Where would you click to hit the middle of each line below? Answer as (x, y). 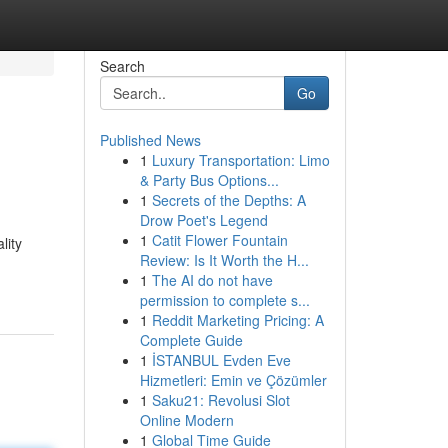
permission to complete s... (224, 300)
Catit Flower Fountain (219, 240)
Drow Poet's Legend (203, 220)
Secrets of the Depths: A (228, 200)
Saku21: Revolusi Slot (220, 400)
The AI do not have (212, 280)
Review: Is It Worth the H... (224, 260)
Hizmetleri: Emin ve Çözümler (233, 380)
